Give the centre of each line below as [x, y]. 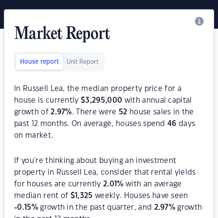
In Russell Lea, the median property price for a [98, 89]
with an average [153, 184]
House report [39, 62]
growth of [33, 112]
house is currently [48, 100]
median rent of [42, 196]
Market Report [62, 35]
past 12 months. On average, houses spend [91, 124]
